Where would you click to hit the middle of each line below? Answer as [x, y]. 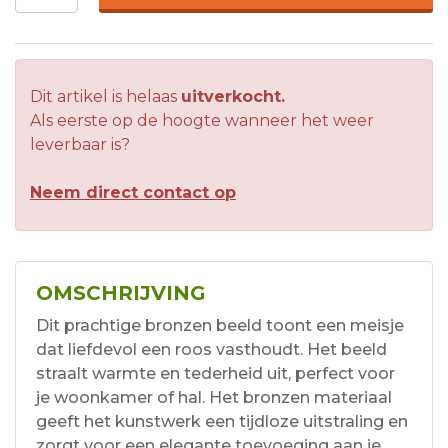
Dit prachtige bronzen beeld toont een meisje [220, 326]
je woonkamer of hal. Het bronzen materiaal [214, 398]
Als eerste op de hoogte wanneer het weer [202, 121]
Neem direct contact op [133, 193]
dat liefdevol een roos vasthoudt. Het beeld [211, 350]
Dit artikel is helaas [105, 97]
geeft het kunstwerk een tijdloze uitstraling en [222, 422]
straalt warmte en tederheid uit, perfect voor [215, 374]
